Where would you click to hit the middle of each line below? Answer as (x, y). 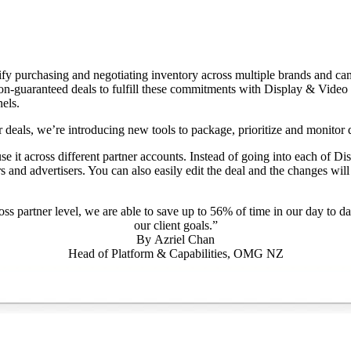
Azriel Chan (185, 240)
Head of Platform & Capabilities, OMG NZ (175, 254)
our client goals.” (175, 226)
